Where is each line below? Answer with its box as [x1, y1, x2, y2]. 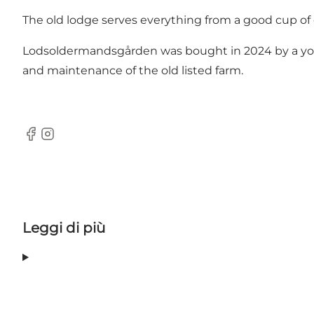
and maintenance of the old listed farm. [22, 64, 243, 78]
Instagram [39, 134, 96, 148]
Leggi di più [22, 219, 105, 237]
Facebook [22, 134, 77, 148]
